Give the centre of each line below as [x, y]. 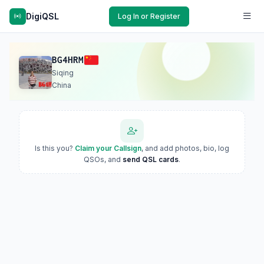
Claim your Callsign [108, 148]
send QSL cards [151, 159]
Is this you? [55, 148]
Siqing [63, 73]
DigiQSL [42, 16]
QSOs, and [103, 159]
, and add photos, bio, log [185, 148]
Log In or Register [149, 16]
